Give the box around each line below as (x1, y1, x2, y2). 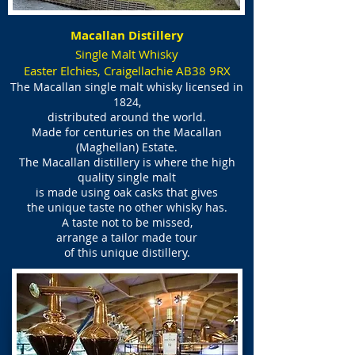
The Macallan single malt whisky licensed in (10, 79, 243, 94)
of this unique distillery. (63, 245, 190, 260)
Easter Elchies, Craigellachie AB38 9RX (23, 63, 231, 78)
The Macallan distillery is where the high (18, 155, 235, 170)
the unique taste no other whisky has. (26, 200, 227, 215)
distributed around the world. (48, 109, 206, 124)
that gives (166, 185, 218, 200)
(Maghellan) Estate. (76, 139, 177, 155)
